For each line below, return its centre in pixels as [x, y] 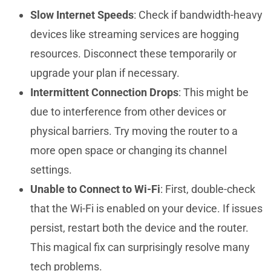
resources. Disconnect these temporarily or [133, 53]
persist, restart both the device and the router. [139, 227]
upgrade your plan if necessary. [105, 73]
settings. [51, 169]
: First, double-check [208, 189]
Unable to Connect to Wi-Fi [95, 189]
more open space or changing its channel [129, 150]
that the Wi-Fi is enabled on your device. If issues [146, 208]
